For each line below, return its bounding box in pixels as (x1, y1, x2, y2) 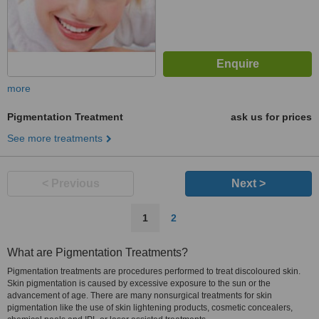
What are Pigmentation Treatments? (7, 246, 188, 258)
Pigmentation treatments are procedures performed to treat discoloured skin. (7, 266, 300, 276)
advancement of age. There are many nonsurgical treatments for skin (7, 291, 272, 300)
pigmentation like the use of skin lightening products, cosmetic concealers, (7, 303, 293, 313)
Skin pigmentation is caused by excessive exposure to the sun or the (7, 278, 271, 288)
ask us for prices (231, 111, 312, 122)
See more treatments (7, 132, 103, 144)
